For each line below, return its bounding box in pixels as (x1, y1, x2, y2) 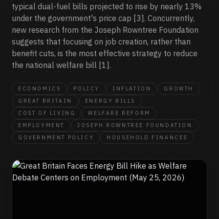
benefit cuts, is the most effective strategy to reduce (12, 48, 197, 58)
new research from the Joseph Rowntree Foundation (12, 25, 198, 35)
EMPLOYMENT (18, 122, 65, 129)
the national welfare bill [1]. (12, 60, 111, 70)
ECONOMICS (18, 85, 61, 92)
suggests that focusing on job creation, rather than (12, 37, 191, 46)
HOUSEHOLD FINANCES (107, 134, 188, 141)
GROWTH (164, 85, 194, 92)
